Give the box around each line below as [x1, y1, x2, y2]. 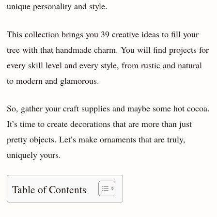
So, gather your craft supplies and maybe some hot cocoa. [7, 102, 210, 114]
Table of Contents [12, 182, 86, 197]
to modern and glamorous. [7, 74, 99, 86]
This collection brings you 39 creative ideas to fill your [7, 28, 199, 40]
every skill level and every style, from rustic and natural [7, 59, 202, 71]
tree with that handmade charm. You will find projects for [7, 43, 209, 55]
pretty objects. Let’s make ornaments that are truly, [7, 133, 186, 145]
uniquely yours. [7, 149, 61, 161]
